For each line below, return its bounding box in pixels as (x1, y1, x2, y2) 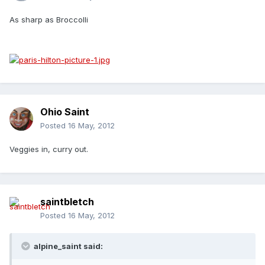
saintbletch (40, 196, 94, 208)
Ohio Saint (40, 106, 89, 118)
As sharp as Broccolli (9, 15, 88, 25)
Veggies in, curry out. (9, 144, 88, 154)
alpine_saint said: (32, 241, 103, 251)
